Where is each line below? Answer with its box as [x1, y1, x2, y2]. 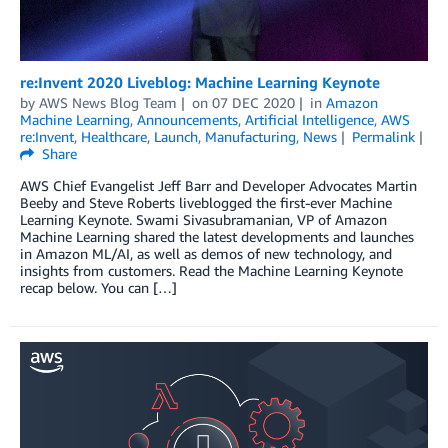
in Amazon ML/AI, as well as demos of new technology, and [20, 245, 392, 263]
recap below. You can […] [20, 279, 177, 297]
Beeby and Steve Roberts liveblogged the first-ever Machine [20, 194, 392, 212]
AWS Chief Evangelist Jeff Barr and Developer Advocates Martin [20, 177, 417, 195]
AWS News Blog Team [39, 94, 177, 112]
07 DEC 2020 [211, 94, 295, 112]
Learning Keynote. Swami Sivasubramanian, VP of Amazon [20, 211, 387, 229]
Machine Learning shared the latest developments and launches [20, 228, 414, 246]
